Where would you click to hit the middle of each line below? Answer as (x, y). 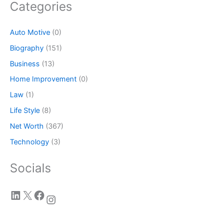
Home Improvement (43, 79)
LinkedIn (13, 194)
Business (25, 64)
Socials (30, 168)
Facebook (36, 194)
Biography (27, 48)
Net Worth (27, 126)
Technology (29, 142)
